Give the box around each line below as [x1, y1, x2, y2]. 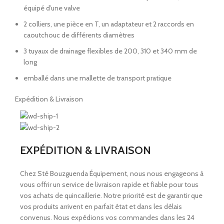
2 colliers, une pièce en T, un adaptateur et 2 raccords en [23, 19, 194, 29]
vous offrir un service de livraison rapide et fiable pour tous [20, 180, 198, 189]
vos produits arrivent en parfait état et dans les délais [20, 202, 182, 211]
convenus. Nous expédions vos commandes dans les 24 [20, 213, 194, 222]
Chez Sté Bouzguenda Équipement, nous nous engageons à [20, 169, 203, 178]
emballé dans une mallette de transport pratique [23, 73, 171, 83]
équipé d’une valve [23, 3, 80, 13]
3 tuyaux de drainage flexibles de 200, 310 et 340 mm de [23, 46, 197, 56]
